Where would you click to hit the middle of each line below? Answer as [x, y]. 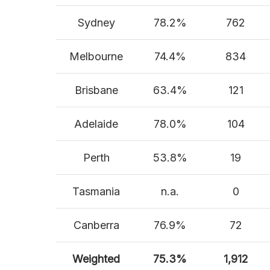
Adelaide [96, 124]
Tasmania [96, 192]
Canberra [96, 225]
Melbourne [96, 57]
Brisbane [96, 90]
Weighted [96, 259]
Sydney [96, 23]
